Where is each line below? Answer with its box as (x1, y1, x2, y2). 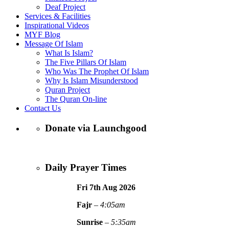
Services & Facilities (25, 11, 90, 20)
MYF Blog (25, 30, 60, 39)
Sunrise (77, 217, 103, 226)
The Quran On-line (45, 94, 107, 103)
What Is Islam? (45, 48, 93, 57)
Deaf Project (45, 2, 85, 11)
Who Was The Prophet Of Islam (45, 66, 149, 76)
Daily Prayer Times (45, 162, 126, 173)
